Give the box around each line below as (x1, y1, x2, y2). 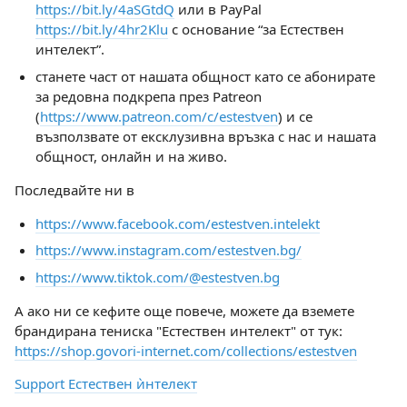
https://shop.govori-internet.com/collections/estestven (15, 341, 357, 360)
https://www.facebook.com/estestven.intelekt (35, 213, 320, 233)
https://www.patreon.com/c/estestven (39, 106, 278, 125)
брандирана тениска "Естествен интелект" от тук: (15, 321, 342, 340)
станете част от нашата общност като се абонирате (35, 66, 375, 85)
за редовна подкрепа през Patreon (35, 86, 262, 105)
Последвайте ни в (15, 180, 134, 199)
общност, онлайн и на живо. (35, 146, 227, 165)
